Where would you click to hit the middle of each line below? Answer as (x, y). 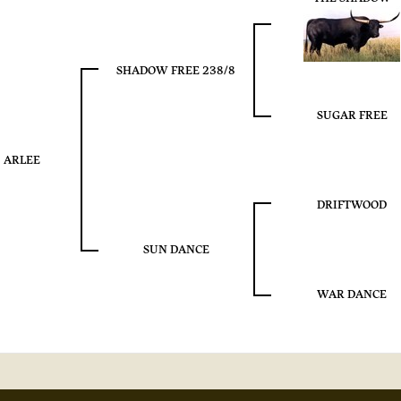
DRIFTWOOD (352, 205)
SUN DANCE (176, 250)
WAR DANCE (352, 295)
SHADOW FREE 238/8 (176, 71)
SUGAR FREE (352, 116)
